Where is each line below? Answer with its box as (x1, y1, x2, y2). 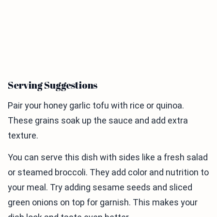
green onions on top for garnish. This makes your (8, 197, 198, 208)
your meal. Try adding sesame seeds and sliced (8, 182, 192, 193)
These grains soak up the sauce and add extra (8, 115, 188, 126)
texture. (8, 130, 38, 141)
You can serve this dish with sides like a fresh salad (8, 152, 208, 163)
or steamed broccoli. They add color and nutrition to (8, 167, 209, 178)
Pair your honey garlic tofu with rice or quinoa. (8, 100, 184, 111)
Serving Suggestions (8, 78, 98, 92)
